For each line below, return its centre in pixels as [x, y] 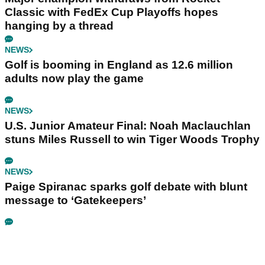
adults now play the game [74, 79]
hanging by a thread [59, 26]
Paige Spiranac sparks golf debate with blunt [126, 187]
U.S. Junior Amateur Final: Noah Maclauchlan [128, 126]
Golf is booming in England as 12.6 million [119, 65]
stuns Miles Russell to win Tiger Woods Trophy [132, 140]
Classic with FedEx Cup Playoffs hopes [112, 12]
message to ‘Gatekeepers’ [75, 201]
